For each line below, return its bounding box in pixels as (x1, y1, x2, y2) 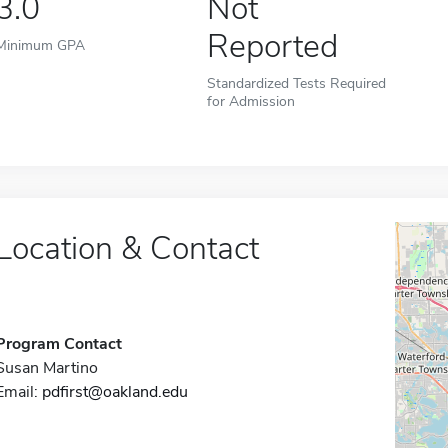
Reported (207, 25, 339, 68)
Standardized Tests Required (207, 73, 387, 93)
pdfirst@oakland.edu (41, 381, 188, 403)
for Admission (207, 91, 296, 111)
